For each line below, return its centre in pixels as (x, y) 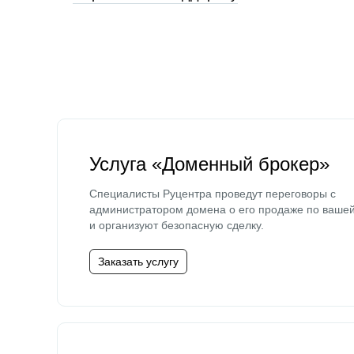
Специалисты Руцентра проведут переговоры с (213, 194)
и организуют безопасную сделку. (177, 225)
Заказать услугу (138, 262)
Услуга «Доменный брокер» (209, 164)
